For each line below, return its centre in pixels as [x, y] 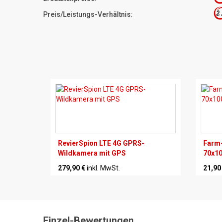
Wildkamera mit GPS [92, 153]
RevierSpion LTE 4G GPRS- [101, 143]
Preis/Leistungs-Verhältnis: [88, 14]
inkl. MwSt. [103, 168]
